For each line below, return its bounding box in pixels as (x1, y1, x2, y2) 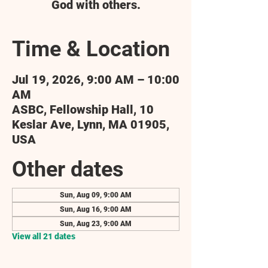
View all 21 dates (12, 232, 75, 241)
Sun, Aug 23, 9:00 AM (60, 220, 132, 228)
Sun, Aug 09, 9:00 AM (60, 191, 132, 199)
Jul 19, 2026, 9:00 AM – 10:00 (12, 72, 179, 87)
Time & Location (12, 36, 170, 62)
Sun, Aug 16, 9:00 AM (60, 205, 132, 214)
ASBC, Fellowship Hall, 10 (12, 102, 154, 117)
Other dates (12, 157, 124, 182)
